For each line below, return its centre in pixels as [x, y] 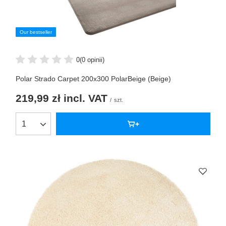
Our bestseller [36, 32]
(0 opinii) [92, 60]
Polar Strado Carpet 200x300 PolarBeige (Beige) [93, 79]
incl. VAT [84, 98]
